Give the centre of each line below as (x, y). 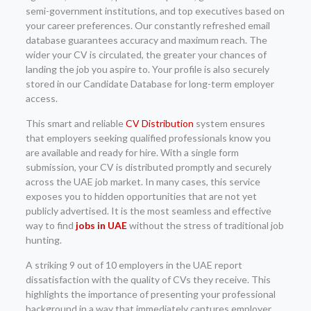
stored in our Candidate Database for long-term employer (150, 84)
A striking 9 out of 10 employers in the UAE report (134, 265)
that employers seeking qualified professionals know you (148, 138)
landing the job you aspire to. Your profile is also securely (147, 69)
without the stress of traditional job (205, 225)
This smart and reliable (75, 123)
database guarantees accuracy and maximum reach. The (146, 40)
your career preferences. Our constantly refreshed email (148, 25)
